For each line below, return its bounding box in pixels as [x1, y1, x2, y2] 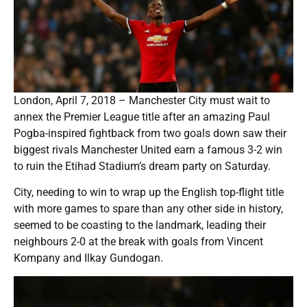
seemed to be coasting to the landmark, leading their [14, 218, 266, 232]
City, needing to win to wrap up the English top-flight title [14, 185, 284, 199]
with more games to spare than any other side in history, [14, 201, 283, 215]
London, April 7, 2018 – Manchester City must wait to [14, 93, 270, 107]
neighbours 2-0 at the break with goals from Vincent [14, 234, 263, 248]
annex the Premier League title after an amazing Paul [14, 110, 270, 123]
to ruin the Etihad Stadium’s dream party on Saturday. [14, 159, 271, 173]
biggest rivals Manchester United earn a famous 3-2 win [14, 143, 282, 156]
